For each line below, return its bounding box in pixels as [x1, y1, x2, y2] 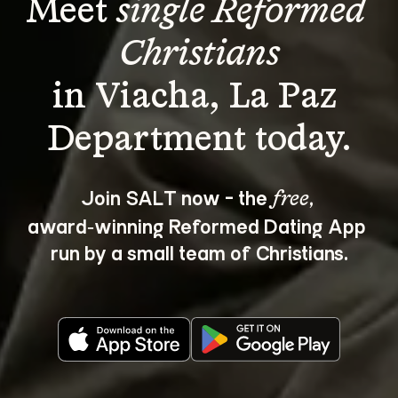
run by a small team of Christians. [50, 239, 348, 265]
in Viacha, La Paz [52, 80, 346, 115]
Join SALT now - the [80, 184, 272, 210]
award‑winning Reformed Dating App [28, 212, 370, 238]
